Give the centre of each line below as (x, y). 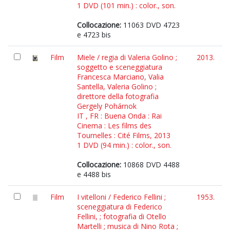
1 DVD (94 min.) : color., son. (124, 145)
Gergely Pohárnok (107, 106)
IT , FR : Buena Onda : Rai (119, 116)
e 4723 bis (94, 35)
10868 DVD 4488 (150, 165)
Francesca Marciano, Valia (120, 77)
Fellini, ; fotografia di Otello (122, 216)
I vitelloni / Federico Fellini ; (121, 197)
